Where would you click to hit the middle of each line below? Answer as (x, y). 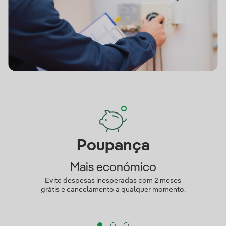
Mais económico (113, 168)
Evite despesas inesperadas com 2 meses (113, 181)
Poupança (113, 146)
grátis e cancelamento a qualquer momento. (113, 190)
